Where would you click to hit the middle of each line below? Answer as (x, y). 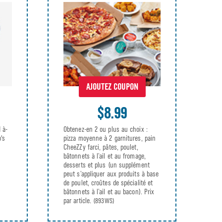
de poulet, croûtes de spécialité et (108, 183)
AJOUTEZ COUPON (112, 87)
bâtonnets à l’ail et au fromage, (105, 156)
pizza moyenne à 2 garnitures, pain (110, 139)
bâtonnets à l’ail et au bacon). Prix (109, 192)
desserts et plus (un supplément (107, 165)
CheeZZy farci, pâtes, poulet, (101, 147)
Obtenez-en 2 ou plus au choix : (106, 130)
